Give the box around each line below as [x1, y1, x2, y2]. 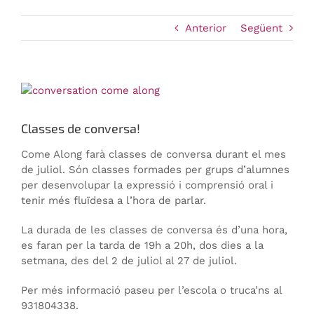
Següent [240, 22, 282, 34]
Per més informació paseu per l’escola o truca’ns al [21, 284, 282, 297]
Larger [20, 99, 53, 111]
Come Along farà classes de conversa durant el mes [21, 148, 286, 161]
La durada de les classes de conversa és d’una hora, [21, 224, 287, 237]
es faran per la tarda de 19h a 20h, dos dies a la [21, 239, 264, 252]
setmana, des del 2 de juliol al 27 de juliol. [21, 254, 237, 268]
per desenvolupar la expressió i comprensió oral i [21, 179, 273, 192]
